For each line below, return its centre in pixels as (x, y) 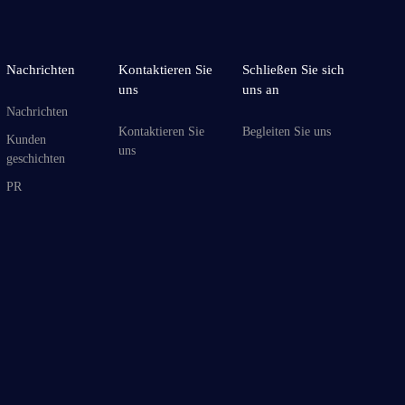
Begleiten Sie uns (287, 131)
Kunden (26, 139)
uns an (261, 90)
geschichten (35, 158)
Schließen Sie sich (294, 70)
